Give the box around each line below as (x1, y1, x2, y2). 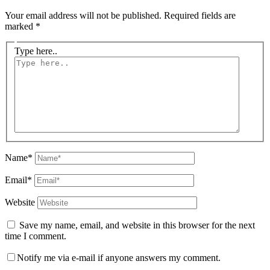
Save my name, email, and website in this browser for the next (19, 220, 255, 231)
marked (5, 20, 36, 31)
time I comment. (5, 231, 66, 242)
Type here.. (14, 46, 57, 57)
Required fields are (164, 10, 236, 20)
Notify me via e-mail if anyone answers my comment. (17, 253, 221, 263)
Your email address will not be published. (5, 10, 162, 20)
